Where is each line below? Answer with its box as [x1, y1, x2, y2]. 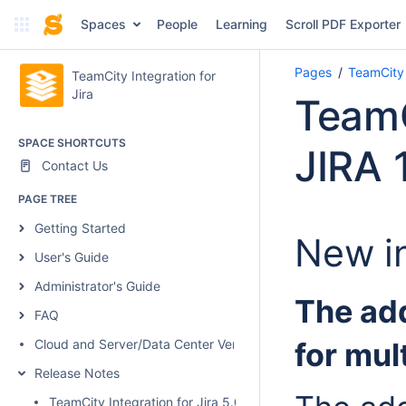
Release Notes [34, 365, 120, 381]
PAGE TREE [18, 192, 77, 206]
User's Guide [34, 249, 109, 265]
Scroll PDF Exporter [285, 16, 401, 32]
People [156, 16, 198, 32]
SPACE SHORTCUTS [18, 136, 126, 150]
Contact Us [42, 158, 108, 173]
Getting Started [34, 220, 126, 236]
